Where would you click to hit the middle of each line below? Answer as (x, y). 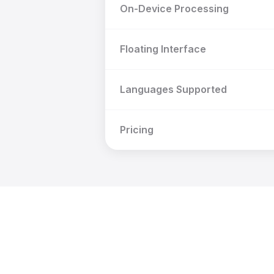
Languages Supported (173, 89)
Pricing (137, 130)
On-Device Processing (174, 9)
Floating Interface (163, 49)
